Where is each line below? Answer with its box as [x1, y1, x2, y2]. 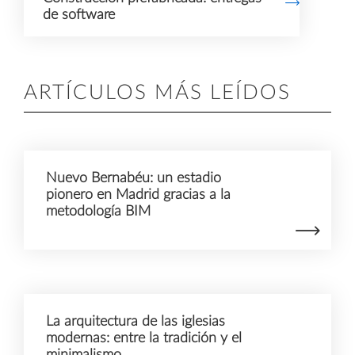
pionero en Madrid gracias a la [46, 188, 231, 202]
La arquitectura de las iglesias [46, 315, 225, 329]
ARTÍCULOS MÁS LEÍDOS [24, 82, 291, 104]
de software [43, 8, 115, 23]
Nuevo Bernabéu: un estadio [46, 171, 221, 185]
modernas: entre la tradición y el [46, 331, 242, 345]
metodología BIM [46, 204, 151, 219]
